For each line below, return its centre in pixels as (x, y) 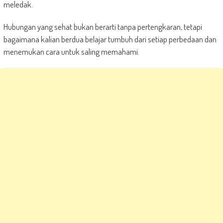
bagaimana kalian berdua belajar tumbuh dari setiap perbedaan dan (110, 39)
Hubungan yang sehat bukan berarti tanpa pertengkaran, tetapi (103, 27)
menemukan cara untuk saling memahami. (71, 52)
